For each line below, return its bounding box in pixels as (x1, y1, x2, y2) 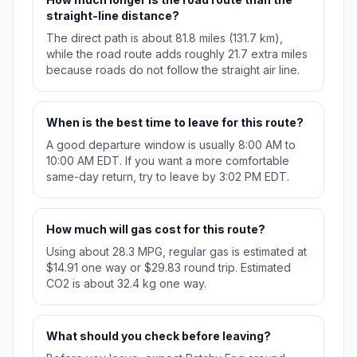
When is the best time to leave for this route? (46, 116, 304, 130)
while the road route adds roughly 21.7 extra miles (46, 47, 308, 61)
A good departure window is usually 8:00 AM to (46, 138, 296, 152)
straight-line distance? (46, 9, 179, 23)
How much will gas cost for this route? (46, 222, 265, 237)
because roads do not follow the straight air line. (46, 63, 300, 77)
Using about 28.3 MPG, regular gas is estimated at (46, 245, 307, 259)
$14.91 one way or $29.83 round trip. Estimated (46, 261, 291, 275)
